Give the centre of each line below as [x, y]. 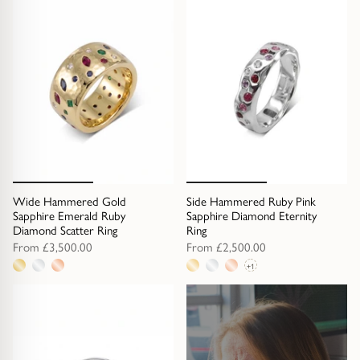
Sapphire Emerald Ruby [69, 216]
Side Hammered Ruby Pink [251, 202]
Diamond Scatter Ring [65, 231]
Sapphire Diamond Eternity [252, 216]
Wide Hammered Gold [70, 202]
